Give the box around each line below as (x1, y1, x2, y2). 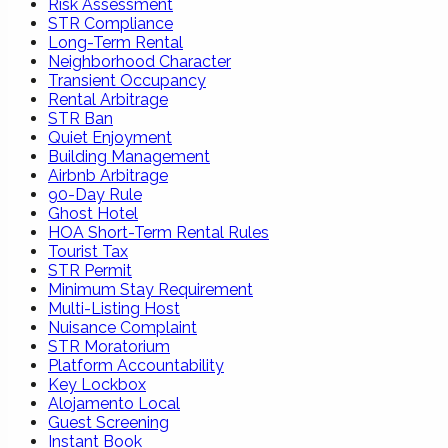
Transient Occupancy (48, 70, 206, 90)
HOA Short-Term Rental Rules (48, 222, 269, 242)
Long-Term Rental (48, 32, 183, 52)
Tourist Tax (48, 241, 128, 261)
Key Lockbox (48, 374, 146, 394)
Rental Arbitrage (48, 89, 168, 109)
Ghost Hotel (48, 203, 138, 223)
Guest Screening (48, 412, 169, 432)
